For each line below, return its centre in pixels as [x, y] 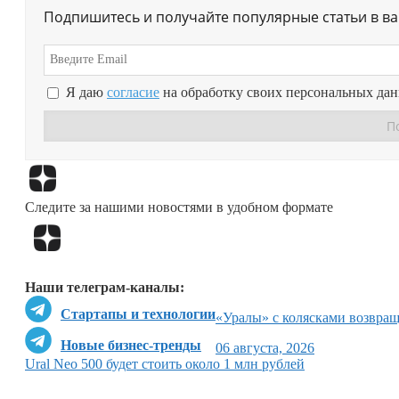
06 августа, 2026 [265, 348]
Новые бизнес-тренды [131, 346]
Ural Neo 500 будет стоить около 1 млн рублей [165, 364]
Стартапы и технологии [138, 314]
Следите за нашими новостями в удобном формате [179, 207]
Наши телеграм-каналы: [105, 288]
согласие [133, 93]
